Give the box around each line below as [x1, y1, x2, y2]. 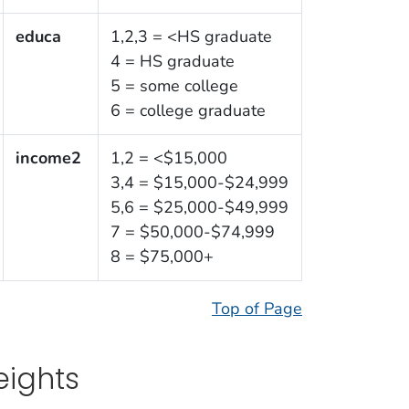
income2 [15, 147, 81, 170]
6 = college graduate [110, 100, 266, 122]
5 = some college [110, 75, 238, 98]
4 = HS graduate [110, 50, 235, 73]
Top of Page [212, 298, 302, 320]
